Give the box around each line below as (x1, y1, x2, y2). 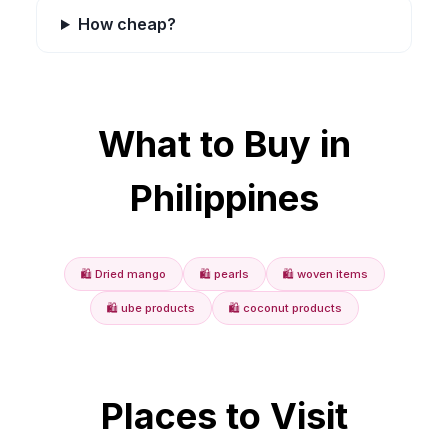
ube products (120, 301, 195, 315)
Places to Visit (100, 394, 348, 438)
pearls (213, 267, 249, 281)
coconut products (242, 301, 342, 315)
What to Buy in (97, 122, 351, 166)
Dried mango (94, 267, 166, 281)
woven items (296, 267, 368, 281)
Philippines (129, 176, 319, 220)
